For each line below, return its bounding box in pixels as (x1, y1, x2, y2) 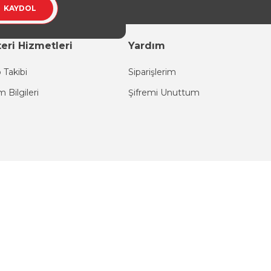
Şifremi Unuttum (128, 87, 200, 98)
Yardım (128, 40, 165, 51)
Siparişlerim (128, 67, 176, 77)
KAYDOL (4, 4, 36, 13)
